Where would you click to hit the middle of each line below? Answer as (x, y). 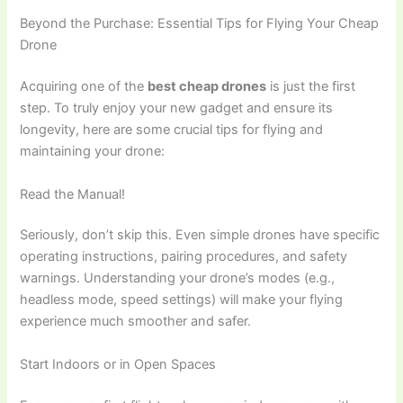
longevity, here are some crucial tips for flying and (172, 130)
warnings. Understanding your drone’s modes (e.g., (178, 278)
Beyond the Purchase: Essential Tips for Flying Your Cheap (200, 24)
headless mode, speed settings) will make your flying (182, 300)
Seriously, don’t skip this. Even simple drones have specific (200, 235)
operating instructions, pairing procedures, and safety (184, 257)
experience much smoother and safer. (136, 322)
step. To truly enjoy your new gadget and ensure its (177, 108)
